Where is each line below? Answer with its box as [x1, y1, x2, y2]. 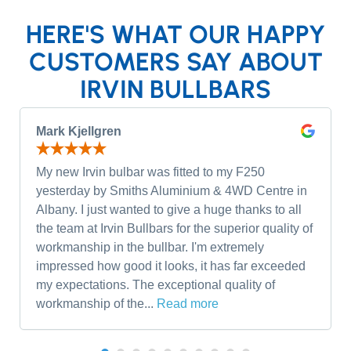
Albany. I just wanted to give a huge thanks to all [36, 203, 302, 217]
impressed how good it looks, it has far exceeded [36, 259, 306, 273]
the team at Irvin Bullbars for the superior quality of [36, 222, 313, 236]
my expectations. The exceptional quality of [36, 278, 275, 292]
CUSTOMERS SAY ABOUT [28, 46, 323, 77]
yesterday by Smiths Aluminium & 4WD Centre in [36, 184, 307, 198]
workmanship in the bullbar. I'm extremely [36, 241, 264, 255]
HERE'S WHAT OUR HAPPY [26, 19, 325, 49]
